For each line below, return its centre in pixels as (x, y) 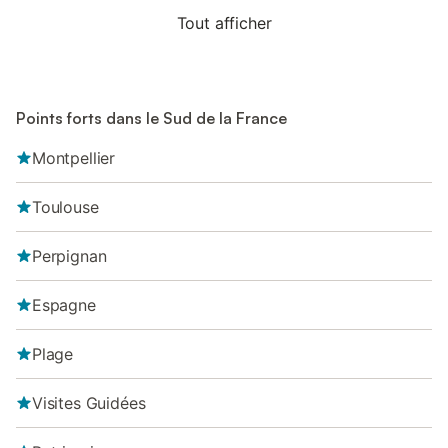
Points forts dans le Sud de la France (151, 118)
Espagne (64, 305)
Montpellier (74, 158)
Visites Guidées (89, 403)
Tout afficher (224, 23)
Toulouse (65, 207)
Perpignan (69, 256)
